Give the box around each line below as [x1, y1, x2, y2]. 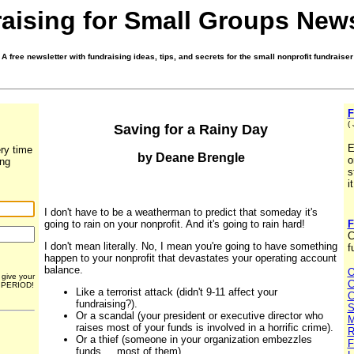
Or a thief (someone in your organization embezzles [75, 333, 312, 346]
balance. [43, 264, 83, 277]
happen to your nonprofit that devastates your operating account [43, 252, 337, 265]
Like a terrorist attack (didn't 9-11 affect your [75, 286, 277, 299]
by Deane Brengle [137, 151, 245, 165]
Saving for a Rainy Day [114, 122, 268, 138]
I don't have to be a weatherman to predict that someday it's [43, 206, 318, 219]
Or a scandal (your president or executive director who [75, 310, 323, 322]
